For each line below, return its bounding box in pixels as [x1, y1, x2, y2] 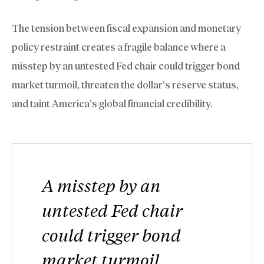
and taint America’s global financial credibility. [12, 98, 213, 110]
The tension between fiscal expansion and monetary [12, 22, 241, 35]
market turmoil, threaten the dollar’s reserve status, [12, 79, 239, 91]
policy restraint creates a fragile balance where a [12, 41, 226, 54]
